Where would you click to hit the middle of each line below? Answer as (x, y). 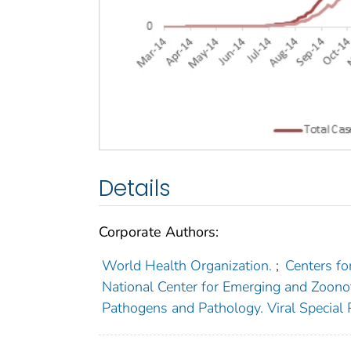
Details (135, 189)
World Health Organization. (186, 266)
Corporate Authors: (159, 232)
